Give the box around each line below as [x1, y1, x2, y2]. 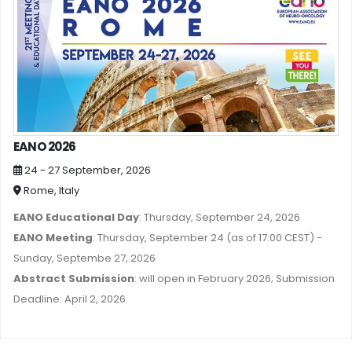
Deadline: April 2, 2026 [13, 291, 126, 307]
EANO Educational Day [13, 210, 139, 225]
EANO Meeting [13, 230, 93, 246]
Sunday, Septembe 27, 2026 [13, 251, 156, 266]
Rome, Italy [21, 183, 79, 199]
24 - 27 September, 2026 [22, 163, 151, 178]
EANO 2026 [13, 138, 75, 156]
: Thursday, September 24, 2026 [139, 210, 300, 225]
